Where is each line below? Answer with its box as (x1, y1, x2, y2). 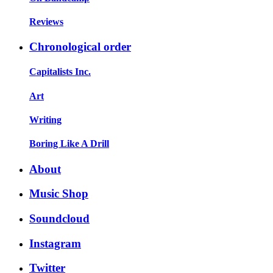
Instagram (29, 236, 81, 250)
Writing (29, 115, 62, 125)
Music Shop (29, 187, 88, 200)
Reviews (29, 16, 63, 27)
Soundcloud (29, 211, 90, 225)
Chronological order (29, 40, 131, 54)
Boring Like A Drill (29, 138, 109, 149)
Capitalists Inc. (29, 66, 91, 77)
